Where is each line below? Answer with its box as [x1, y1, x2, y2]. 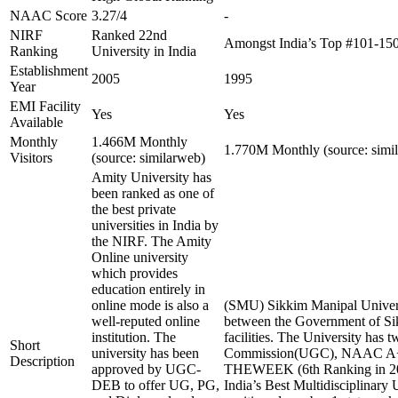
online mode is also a [92, 298, 209, 313]
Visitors [10, 150, 52, 165]
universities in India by [92, 218, 219, 233]
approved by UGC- [92, 362, 201, 377]
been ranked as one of [92, 186, 214, 201]
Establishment [10, 63, 88, 78]
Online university [92, 250, 188, 265]
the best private [92, 202, 176, 217]
